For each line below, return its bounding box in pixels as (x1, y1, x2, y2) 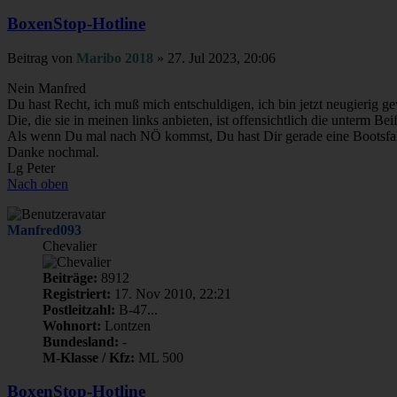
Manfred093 (7, 222, 82, 237)
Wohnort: (43, 317, 101, 333)
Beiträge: (43, 269, 97, 285)
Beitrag (7, 50, 48, 66)
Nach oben (7, 175, 68, 191)
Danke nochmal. (7, 144, 99, 160)
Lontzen (101, 317, 151, 333)
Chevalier (43, 237, 97, 253)
